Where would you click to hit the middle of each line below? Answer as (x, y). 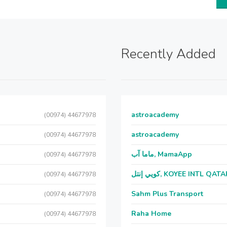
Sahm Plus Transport (167, 194)
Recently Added (168, 54)
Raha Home (151, 214)
